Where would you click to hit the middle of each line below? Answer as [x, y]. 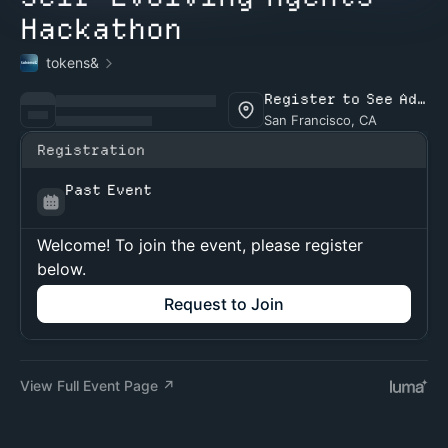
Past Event [108, 190]
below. [61, 269]
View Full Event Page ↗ [97, 385]
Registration [91, 150]
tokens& [72, 62]
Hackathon [101, 29]
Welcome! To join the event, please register [200, 245]
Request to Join [224, 304]
